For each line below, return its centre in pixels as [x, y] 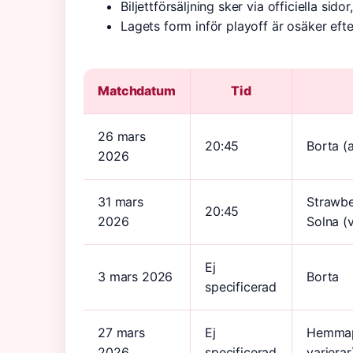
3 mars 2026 [136, 277]
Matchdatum [137, 91]
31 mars [121, 202]
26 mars [122, 136]
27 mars [121, 333]
